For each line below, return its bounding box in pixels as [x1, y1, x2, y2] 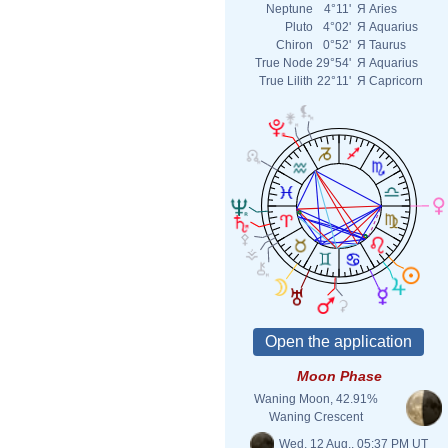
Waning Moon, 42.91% [254, 392, 378, 406]
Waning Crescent [269, 410, 363, 424]
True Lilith [259, 74, 313, 88]
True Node [255, 56, 313, 70]
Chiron [276, 38, 313, 52]
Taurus [369, 38, 406, 52]
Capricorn [369, 74, 423, 88]
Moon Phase [296, 368, 382, 384]
